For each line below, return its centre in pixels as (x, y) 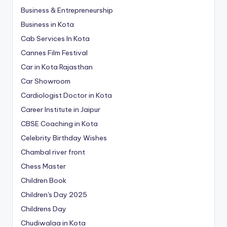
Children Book (44, 181)
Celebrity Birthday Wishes (64, 138)
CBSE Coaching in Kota (59, 124)
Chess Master (43, 166)
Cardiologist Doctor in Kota (66, 96)
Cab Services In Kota (55, 39)
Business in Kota (47, 25)
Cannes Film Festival (54, 53)
